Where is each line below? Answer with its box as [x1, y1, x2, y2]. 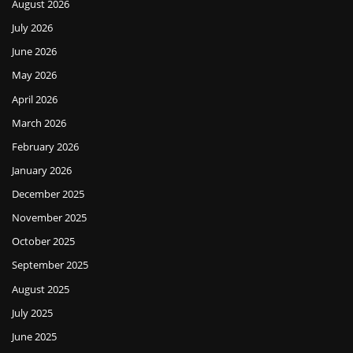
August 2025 [12, 281, 69, 296]
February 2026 [12, 139, 79, 154]
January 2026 [12, 162, 72, 177]
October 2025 [12, 234, 75, 249]
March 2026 [12, 115, 66, 130]
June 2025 [12, 329, 57, 344]
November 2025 [12, 210, 87, 225]
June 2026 [12, 44, 57, 59]
